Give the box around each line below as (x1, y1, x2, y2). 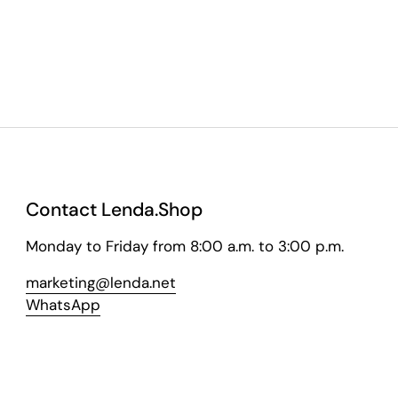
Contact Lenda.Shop (26, 196, 203, 222)
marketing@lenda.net (26, 272, 177, 292)
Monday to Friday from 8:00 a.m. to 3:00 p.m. (26, 235, 345, 256)
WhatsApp (26, 294, 101, 314)
